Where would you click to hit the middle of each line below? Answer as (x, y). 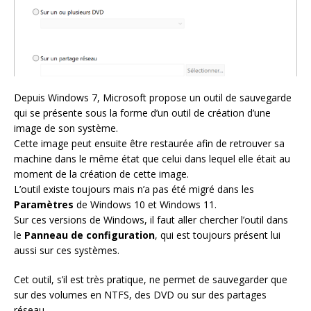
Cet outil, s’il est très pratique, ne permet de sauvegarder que (151, 280)
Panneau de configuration (90, 235)
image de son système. (66, 128)
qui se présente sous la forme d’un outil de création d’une (142, 113)
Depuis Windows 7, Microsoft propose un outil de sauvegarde (153, 98)
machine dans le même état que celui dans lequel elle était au (152, 159)
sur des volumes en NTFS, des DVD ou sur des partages (140, 295)
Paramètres (45, 205)
